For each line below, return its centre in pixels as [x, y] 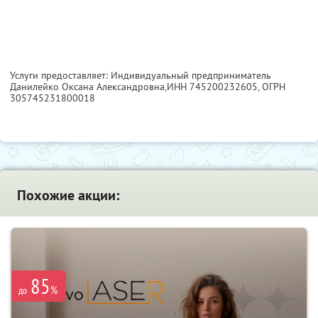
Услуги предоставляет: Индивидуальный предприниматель [141, 75]
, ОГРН [272, 86]
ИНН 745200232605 [212, 86]
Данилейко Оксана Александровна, [88, 86]
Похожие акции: [68, 195]
